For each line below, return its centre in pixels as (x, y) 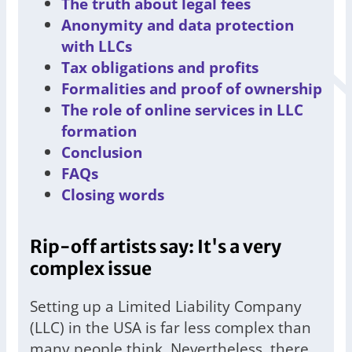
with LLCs (97, 46)
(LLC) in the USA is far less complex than (170, 328)
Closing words (113, 195)
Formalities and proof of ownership (192, 89)
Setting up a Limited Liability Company (166, 306)
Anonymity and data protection (178, 25)
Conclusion (102, 152)
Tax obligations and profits (160, 68)
